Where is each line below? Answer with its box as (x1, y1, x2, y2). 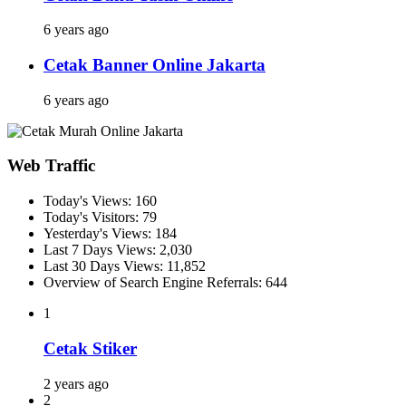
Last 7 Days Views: (43, 242, 159, 258)
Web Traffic (7, 156, 95, 176)
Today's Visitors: (43, 209, 142, 226)
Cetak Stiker (43, 338, 137, 358)
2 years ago (43, 375, 109, 391)
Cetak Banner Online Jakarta (43, 54, 266, 74)
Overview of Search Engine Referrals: (43, 275, 266, 291)
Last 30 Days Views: (43, 258, 167, 275)
